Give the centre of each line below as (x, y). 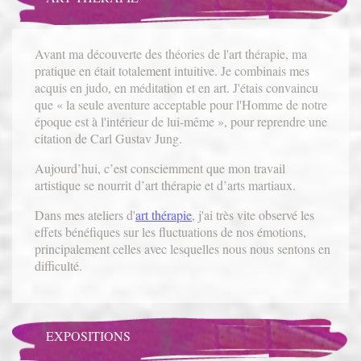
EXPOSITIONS (88, 335)
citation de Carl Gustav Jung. (109, 138)
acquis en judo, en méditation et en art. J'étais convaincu (177, 87)
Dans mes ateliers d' (85, 214)
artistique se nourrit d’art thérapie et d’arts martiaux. (166, 185)
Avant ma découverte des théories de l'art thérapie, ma (171, 53)
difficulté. (59, 265)
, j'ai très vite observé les (253, 214)
